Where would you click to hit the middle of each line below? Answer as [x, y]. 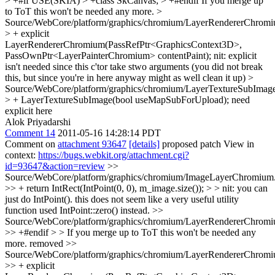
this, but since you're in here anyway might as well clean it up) [126, 78]
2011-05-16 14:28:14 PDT [109, 133]
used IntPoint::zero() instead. [95, 210]
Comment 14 [30, 133]
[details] [144, 144]
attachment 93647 [92, 144]
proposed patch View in [207, 144]
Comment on [31, 144]
